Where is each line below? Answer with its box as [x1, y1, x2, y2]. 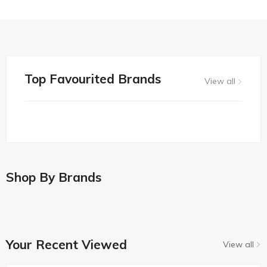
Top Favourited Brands [24, 71, 161, 86]
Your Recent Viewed [6, 237, 127, 252]
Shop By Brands [6, 169, 101, 185]
